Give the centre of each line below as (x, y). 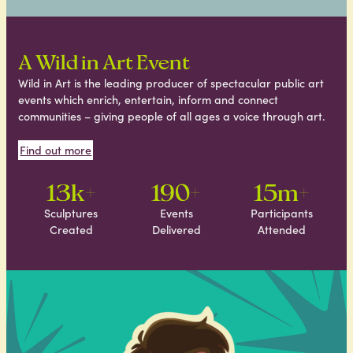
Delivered (176, 230)
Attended (282, 230)
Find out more (56, 150)
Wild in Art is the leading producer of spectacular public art (171, 83)
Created (71, 230)
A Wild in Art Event (104, 61)
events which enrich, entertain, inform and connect (149, 99)
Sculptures (71, 214)
